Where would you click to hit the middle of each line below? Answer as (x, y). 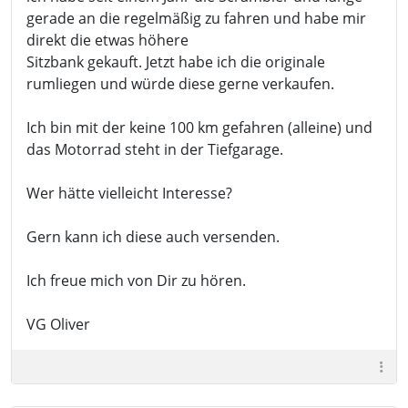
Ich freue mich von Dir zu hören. (136, 280)
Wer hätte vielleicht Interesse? (129, 193)
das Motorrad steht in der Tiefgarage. (155, 149)
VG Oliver (58, 324)
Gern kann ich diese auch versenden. (153, 237)
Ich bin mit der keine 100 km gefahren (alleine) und (199, 127)
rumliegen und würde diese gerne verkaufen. (180, 84)
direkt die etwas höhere (107, 40)
